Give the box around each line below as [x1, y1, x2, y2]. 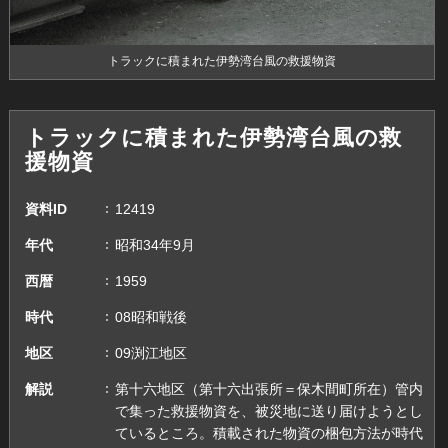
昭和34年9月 [114, 236, 195, 253]
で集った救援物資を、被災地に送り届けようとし [114, 402, 423, 419]
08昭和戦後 [114, 308, 187, 325]
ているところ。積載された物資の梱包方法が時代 [114, 424, 423, 441]
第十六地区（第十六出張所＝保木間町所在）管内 [114, 380, 423, 397]
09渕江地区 [114, 344, 187, 361]
